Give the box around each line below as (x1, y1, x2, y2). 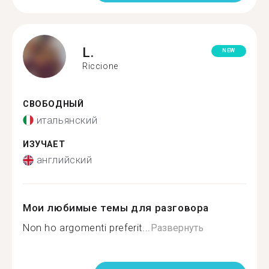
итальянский (36, 114, 98, 126)
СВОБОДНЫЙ (23, 99, 84, 109)
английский (36, 154, 92, 166)
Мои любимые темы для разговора (23, 202, 210, 214)
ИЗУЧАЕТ (23, 139, 65, 150)
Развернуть (150, 222, 204, 234)
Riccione (82, 61, 118, 71)
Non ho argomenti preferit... (23, 222, 151, 234)
